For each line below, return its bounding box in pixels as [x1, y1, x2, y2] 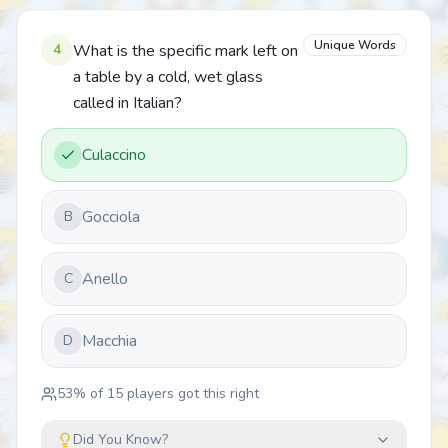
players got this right [123, 384, 259, 403]
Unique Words [314, 37, 396, 53]
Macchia [82, 330, 137, 352]
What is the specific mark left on [73, 40, 298, 62]
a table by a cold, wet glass [73, 66, 263, 88]
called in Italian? [73, 92, 182, 114]
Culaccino [82, 144, 146, 166]
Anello [82, 268, 128, 290]
